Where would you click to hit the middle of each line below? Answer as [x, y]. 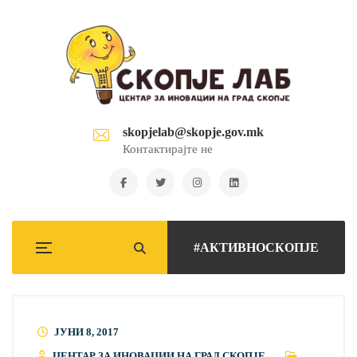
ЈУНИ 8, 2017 [86, 332]
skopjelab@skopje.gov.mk [193, 132]
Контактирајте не [168, 149]
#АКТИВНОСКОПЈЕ [256, 247]
